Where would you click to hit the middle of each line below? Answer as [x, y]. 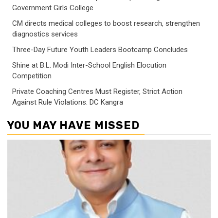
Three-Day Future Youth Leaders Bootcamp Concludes [100, 50]
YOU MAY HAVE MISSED [73, 126]
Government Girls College [53, 8]
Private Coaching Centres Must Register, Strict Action [97, 92]
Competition [32, 76]
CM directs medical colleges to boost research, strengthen [106, 24]
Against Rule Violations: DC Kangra [68, 102]
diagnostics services [45, 34]
